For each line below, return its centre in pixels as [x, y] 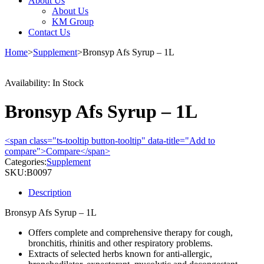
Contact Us [49, 32]
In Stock [68, 82]
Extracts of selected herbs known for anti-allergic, [120, 253]
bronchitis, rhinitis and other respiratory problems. [121, 243]
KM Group [73, 21]
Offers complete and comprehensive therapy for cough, [131, 232]
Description [50, 192]
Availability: [27, 82]
